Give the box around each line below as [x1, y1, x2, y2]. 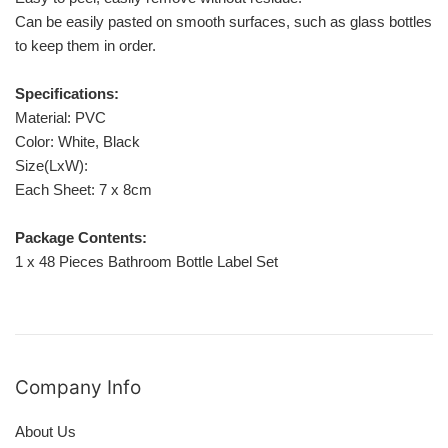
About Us [15, 423, 76, 441]
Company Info [15, 376, 141, 400]
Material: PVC [15, 109, 106, 127]
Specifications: [15, 85, 119, 103]
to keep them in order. [15, 37, 156, 55]
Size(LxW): [15, 157, 92, 175]
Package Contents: [15, 229, 151, 247]
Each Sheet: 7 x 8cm [15, 181, 152, 199]
